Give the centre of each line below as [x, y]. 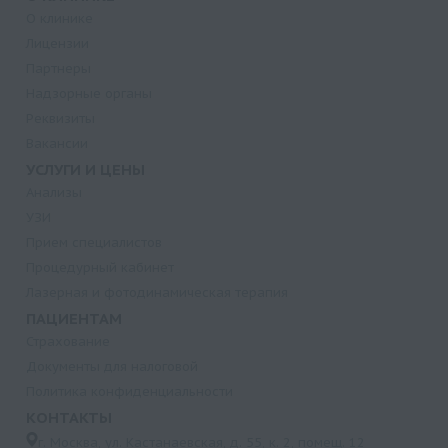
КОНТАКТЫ [69, 417]
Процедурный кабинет [100, 267]
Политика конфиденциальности [129, 391]
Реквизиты [60, 118]
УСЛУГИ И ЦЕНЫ [85, 169]
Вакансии [57, 143]
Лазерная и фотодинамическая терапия [157, 292]
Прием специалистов [94, 242]
